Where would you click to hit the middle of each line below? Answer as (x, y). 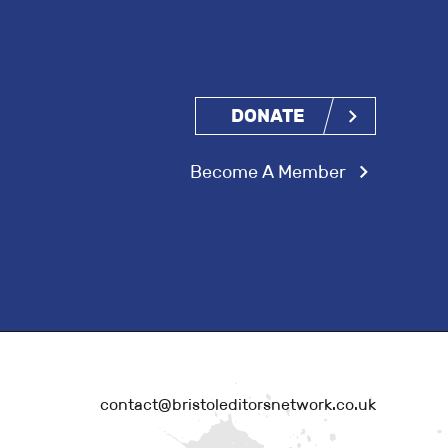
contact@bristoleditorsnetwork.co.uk (237, 404)
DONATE (268, 116)
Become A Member (268, 172)
